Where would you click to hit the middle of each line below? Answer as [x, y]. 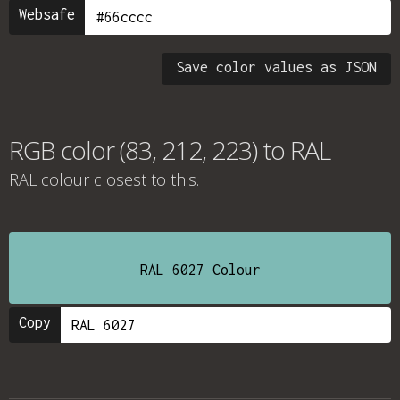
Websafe [47, 14]
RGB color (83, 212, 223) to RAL [170, 150]
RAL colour [49, 179]
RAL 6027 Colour [200, 270]
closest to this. [144, 179]
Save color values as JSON [276, 67]
